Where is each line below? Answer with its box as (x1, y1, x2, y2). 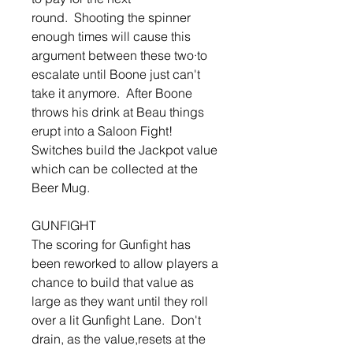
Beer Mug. (32, 180, 90, 196)
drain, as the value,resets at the (32, 331, 206, 347)
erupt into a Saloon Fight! (32, 123, 173, 139)
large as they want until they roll (32, 293, 208, 310)
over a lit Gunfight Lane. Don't (32, 312, 201, 329)
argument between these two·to (32, 47, 207, 64)
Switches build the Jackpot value (32, 142, 217, 158)
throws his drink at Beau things (32, 104, 204, 121)
